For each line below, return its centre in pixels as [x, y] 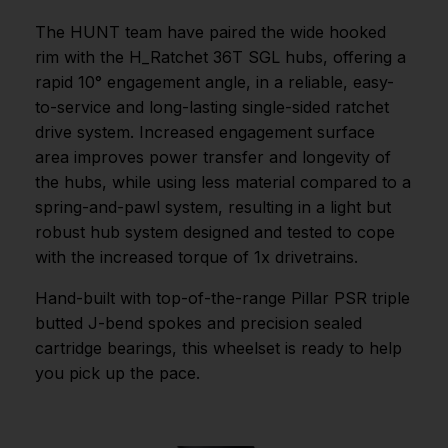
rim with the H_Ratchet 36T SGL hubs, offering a [220, 57]
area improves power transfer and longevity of [213, 157]
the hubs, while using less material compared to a [223, 182]
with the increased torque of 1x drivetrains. [196, 257]
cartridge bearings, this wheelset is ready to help [218, 348]
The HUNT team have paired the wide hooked [210, 32]
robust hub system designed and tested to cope [215, 232]
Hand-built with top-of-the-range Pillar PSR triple [222, 298]
